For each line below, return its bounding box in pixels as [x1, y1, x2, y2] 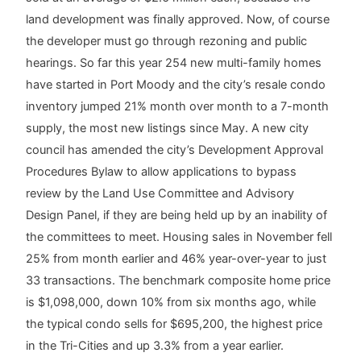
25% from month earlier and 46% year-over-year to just [26, 251, 327, 267]
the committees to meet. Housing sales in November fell [26, 230, 333, 245]
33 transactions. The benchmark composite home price [26, 273, 331, 288]
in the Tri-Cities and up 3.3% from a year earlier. [26, 338, 284, 354]
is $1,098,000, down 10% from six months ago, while [26, 295, 317, 310]
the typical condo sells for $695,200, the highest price [26, 317, 323, 332]
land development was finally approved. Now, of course [26, 12, 330, 27]
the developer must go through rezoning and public [26, 34, 308, 49]
